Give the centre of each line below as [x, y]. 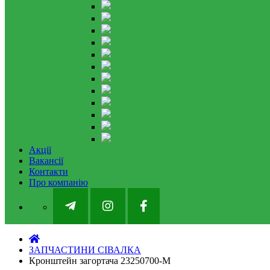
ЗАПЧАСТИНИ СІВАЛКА [85, 250]
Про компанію [58, 182]
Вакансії [46, 161]
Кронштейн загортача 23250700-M [100, 261]
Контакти [49, 171]
